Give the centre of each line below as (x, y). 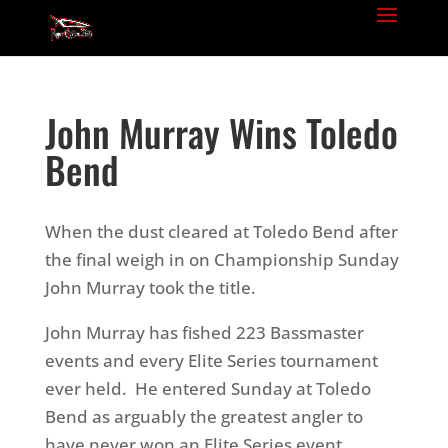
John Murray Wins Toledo (221, 132)
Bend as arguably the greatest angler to (203, 416)
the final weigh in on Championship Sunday (221, 259)
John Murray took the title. (150, 287)
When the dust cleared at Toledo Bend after (221, 231)
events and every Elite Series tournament (211, 360)
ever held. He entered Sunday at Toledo (207, 388)
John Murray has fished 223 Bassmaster (204, 332)
